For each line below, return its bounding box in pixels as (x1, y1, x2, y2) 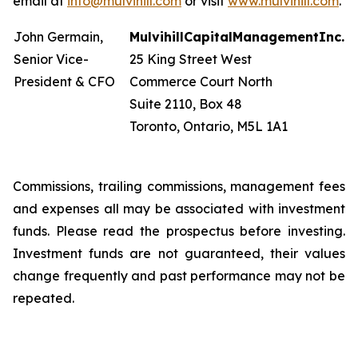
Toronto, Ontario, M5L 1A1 (129, 118, 288, 134)
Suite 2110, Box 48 (129, 96, 242, 112)
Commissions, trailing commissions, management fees (13, 178, 345, 194)
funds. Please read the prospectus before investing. (13, 223, 345, 239)
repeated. (13, 290, 74, 306)
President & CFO (14, 74, 115, 89)
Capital (184, 29, 233, 45)
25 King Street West (129, 51, 252, 67)
